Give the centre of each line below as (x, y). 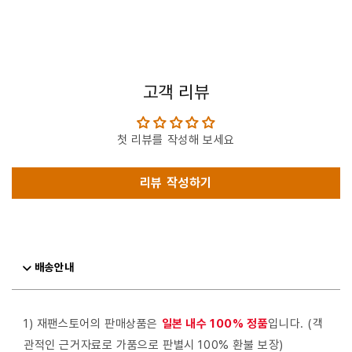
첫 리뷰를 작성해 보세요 (176, 140)
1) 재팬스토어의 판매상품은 (93, 324)
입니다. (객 (296, 324)
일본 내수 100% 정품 (215, 324)
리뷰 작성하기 (176, 183)
